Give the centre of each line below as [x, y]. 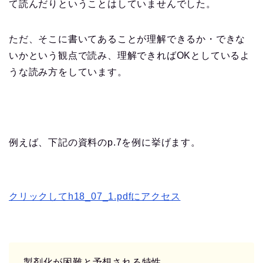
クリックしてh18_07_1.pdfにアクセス [95, 197]
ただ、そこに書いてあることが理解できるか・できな [127, 39]
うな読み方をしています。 [68, 72]
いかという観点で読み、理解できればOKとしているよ [129, 56]
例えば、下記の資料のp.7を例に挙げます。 [105, 143]
